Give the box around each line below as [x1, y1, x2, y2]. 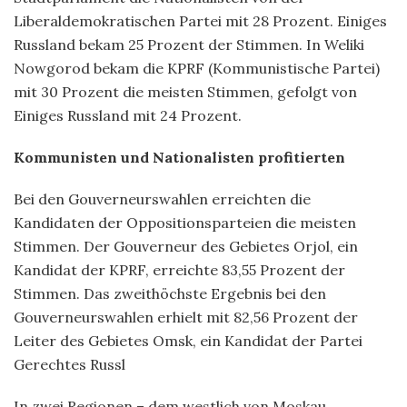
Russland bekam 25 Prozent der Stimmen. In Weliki [14, 35, 364, 54]
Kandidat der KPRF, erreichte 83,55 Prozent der [14, 260, 345, 279]
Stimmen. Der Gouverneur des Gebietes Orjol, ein [14, 236, 358, 255]
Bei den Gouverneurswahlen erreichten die [14, 189, 311, 208]
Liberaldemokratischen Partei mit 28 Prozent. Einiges [14, 11, 387, 30]
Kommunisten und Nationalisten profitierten [14, 147, 345, 166]
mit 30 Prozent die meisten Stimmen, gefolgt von [14, 82, 357, 101]
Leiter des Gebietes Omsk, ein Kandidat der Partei [14, 331, 362, 350]
